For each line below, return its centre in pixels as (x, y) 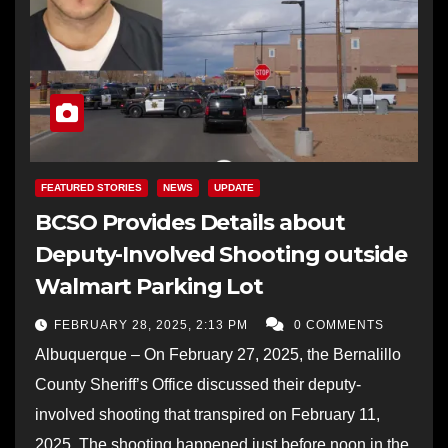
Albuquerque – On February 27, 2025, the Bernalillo (218, 354)
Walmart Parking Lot (149, 286)
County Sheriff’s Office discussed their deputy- (198, 384)
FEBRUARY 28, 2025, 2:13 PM (153, 324)
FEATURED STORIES (91, 187)
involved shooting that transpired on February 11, (207, 414)
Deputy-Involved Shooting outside (221, 254)
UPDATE (234, 187)
